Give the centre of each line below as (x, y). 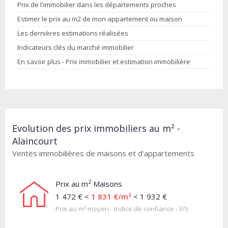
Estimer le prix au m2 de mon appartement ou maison (100, 19)
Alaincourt (35, 141)
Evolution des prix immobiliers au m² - (96, 128)
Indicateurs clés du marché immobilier (76, 47)
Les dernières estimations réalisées (73, 33)
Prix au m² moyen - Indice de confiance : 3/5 (122, 209)
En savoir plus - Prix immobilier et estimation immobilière (104, 62)
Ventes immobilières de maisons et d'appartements (103, 153)
